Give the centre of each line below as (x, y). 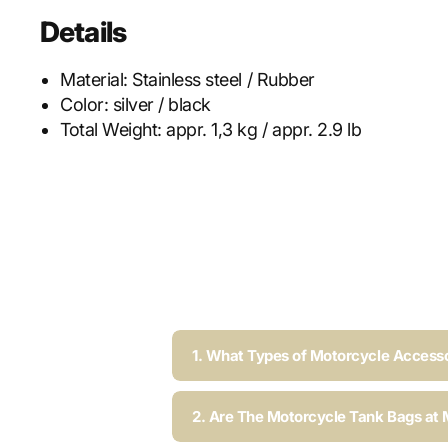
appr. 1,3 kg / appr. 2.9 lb (264, 129)
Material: (96, 79)
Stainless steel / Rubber (223, 79)
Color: (86, 104)
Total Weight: (113, 129)
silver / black (161, 104)
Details (83, 31)
